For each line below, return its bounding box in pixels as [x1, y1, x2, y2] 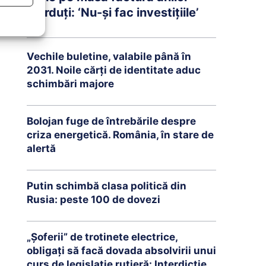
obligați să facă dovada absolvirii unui [26, 244, 216, 256]
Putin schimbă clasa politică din [26, 179, 186, 192]
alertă [26, 142, 56, 154]
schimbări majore [26, 77, 114, 90]
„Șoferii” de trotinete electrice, [26, 230, 178, 243]
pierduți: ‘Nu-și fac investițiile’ [26, 5, 199, 20]
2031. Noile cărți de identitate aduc [26, 64, 201, 76]
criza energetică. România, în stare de [26, 128, 214, 141]
